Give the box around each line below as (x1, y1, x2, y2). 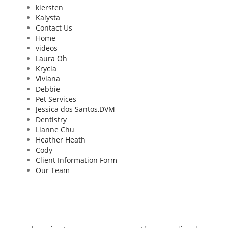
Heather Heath (36, 135, 85, 145)
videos (36, 43, 58, 53)
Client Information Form (36, 155, 117, 165)
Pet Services (36, 94, 76, 104)
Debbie (36, 84, 60, 94)
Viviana (36, 74, 60, 83)
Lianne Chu (36, 125, 74, 134)
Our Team (36, 165, 70, 175)
